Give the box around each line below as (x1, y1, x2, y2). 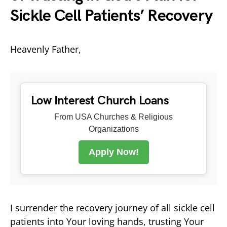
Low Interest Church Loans (31, 93, 169, 108)
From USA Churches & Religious (54, 112, 173, 121)
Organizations (88, 124, 139, 133)
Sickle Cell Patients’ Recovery (10, 6, 213, 26)
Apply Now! (88, 146, 139, 157)
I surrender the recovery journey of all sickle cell (10, 201, 215, 214)
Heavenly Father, (10, 43, 81, 55)
